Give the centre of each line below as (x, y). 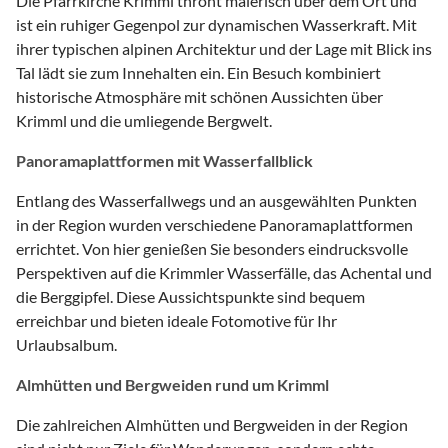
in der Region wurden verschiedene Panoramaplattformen (214, 224)
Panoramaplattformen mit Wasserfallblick (164, 160)
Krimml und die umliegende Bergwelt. (144, 120)
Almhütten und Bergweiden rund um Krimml (172, 384)
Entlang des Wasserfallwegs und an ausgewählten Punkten (216, 200)
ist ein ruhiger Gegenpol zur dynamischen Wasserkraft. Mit (216, 24)
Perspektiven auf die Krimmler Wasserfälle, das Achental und (224, 272)
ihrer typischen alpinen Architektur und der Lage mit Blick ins (224, 48)
